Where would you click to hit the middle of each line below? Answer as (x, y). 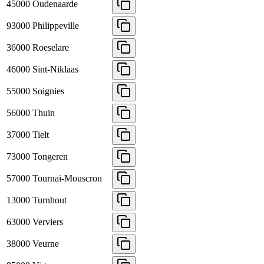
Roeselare (51, 48)
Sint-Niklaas (55, 70)
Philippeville (56, 26)
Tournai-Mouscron (67, 179)
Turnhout (49, 200)
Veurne (46, 244)
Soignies (48, 91)
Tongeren (50, 157)
